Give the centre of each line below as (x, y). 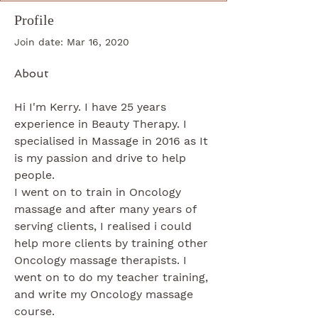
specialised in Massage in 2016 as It (113, 141)
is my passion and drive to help (102, 158)
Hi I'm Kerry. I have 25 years (92, 106)
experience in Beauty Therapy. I (102, 124)
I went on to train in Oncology (99, 192)
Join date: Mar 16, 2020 (72, 42)
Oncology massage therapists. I (102, 260)
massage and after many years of (107, 209)
